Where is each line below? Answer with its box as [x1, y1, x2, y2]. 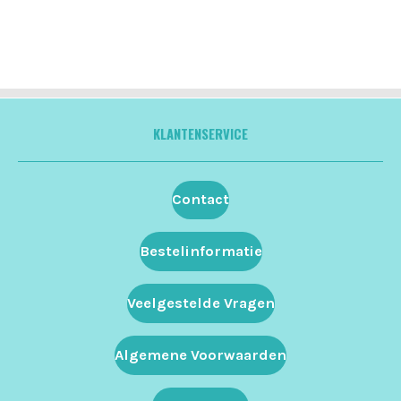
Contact [172, 191, 229, 209]
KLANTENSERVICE [153, 123, 248, 143]
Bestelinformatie [139, 243, 262, 260]
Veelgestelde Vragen [126, 294, 275, 311]
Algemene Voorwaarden [115, 346, 286, 363]
